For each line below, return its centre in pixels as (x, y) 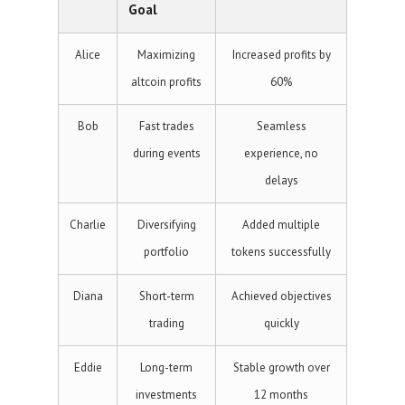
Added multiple (281, 225)
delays (281, 180)
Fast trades (166, 126)
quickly (281, 323)
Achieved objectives (281, 296)
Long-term (166, 367)
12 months (281, 395)
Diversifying (166, 225)
